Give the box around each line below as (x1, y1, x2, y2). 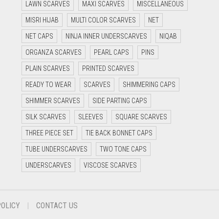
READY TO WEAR (25, 81, 71, 89)
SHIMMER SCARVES (25, 97, 80, 105)
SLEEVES (78, 113, 103, 121)
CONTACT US (36, 201, 78, 211)
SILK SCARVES (25, 113, 66, 121)
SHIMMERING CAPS (123, 81, 175, 89)
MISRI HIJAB (25, 16, 59, 24)
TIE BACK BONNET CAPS (86, 129, 153, 137)
